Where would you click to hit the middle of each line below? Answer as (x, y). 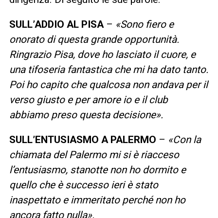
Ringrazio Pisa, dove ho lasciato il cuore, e (102, 54)
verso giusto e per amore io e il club (88, 100)
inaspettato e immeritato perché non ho (97, 200)
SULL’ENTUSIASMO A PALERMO (82, 139)
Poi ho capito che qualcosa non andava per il (108, 84)
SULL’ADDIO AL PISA (56, 24)
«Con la (184, 139)
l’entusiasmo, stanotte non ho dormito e (97, 170)
